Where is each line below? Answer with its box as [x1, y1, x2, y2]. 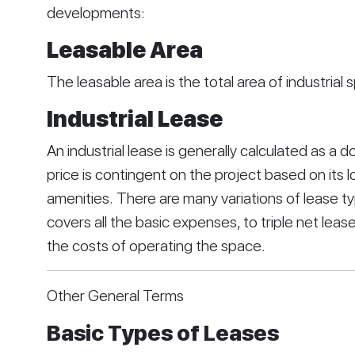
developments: [46, 3, 145, 23]
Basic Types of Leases [46, 319, 279, 347]
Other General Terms [46, 286, 184, 306]
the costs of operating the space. [46, 236, 265, 256]
